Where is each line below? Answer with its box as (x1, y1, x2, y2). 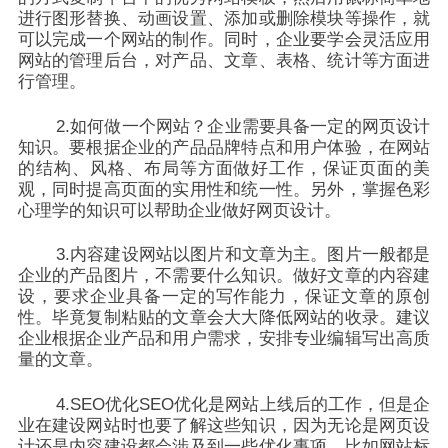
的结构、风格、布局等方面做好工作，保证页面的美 (17, 158, 431, 178)
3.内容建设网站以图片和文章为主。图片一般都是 (50, 245, 431, 265)
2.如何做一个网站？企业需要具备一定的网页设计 (50, 116, 431, 136)
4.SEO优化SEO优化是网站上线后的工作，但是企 (50, 394, 431, 414)
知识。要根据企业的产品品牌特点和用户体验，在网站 (17, 137, 431, 157)
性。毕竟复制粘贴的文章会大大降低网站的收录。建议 (17, 308, 431, 328)
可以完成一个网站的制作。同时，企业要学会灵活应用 (17, 29, 431, 49)
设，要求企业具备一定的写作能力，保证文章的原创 (17, 287, 431, 307)
